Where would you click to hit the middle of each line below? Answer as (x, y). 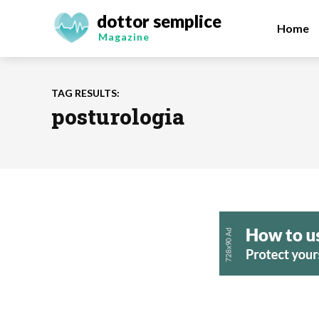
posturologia (118, 116)
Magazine (124, 37)
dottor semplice (159, 21)
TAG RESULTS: (85, 93)
